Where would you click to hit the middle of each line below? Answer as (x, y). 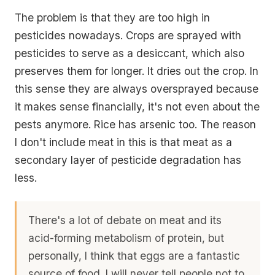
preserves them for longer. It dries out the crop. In (137, 71)
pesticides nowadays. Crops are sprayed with (128, 36)
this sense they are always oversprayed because (137, 89)
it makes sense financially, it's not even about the (137, 107)
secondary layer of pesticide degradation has (128, 160)
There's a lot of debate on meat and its (125, 220)
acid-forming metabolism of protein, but (126, 238)
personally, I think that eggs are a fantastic (134, 256)
